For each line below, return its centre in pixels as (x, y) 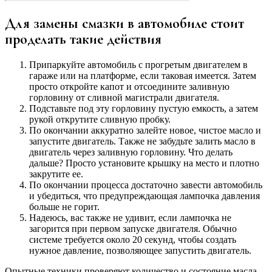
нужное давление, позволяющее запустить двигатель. (140, 250)
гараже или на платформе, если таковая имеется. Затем (143, 75)
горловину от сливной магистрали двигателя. (124, 97)
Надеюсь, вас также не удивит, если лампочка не (130, 217)
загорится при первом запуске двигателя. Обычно (133, 228)
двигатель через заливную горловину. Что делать (131, 152)
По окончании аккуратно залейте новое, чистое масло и (145, 130)
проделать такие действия (83, 39)
